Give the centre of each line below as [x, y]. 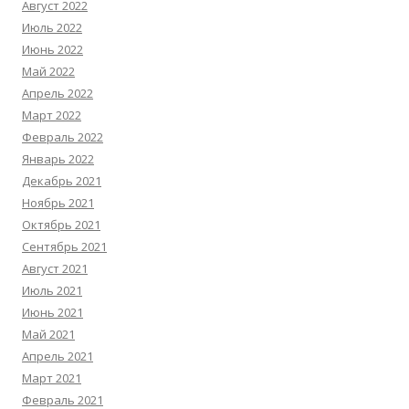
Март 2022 [52, 115]
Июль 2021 [52, 290]
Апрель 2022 [58, 93]
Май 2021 [48, 334]
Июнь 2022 [52, 49]
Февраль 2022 [63, 137]
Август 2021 [55, 268]
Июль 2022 [52, 27]
